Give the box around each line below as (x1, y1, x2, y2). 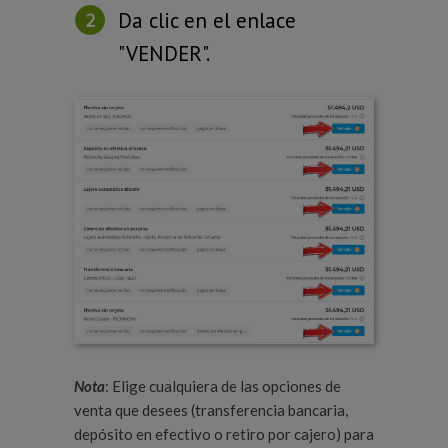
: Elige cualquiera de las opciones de (105, 377, 341, 396)
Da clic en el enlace (118, 6, 296, 34)
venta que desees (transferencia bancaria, (74, 401, 351, 420)
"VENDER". (118, 39, 210, 67)
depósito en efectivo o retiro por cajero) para (74, 425, 374, 444)
